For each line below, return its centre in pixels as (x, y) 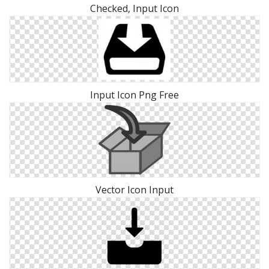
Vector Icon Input (134, 190)
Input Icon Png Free (134, 95)
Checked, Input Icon (134, 8)
